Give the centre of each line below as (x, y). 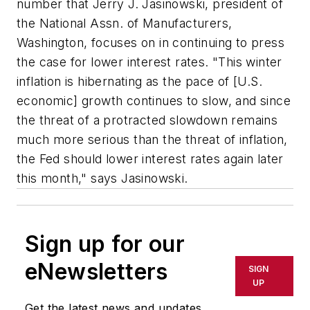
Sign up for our (105, 244)
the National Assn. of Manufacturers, (125, 24)
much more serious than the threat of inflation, (152, 140)
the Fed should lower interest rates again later (150, 159)
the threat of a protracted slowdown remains (147, 120)
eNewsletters (97, 272)
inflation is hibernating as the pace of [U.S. (139, 82)
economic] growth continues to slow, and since (154, 101)
